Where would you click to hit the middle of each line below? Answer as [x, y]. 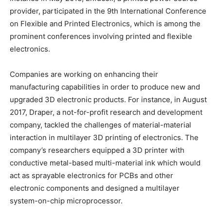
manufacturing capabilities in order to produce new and [105, 87]
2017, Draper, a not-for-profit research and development [106, 112]
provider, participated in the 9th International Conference [108, 11]
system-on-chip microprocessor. [66, 200]
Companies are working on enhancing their [84, 74]
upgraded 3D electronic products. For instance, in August [108, 99]
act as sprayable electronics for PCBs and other [91, 175]
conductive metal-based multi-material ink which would [105, 163]
